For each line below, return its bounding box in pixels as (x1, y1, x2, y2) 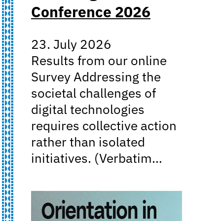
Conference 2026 (31, 1, 150, 21)
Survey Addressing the (31, 68, 161, 85)
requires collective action (31, 117, 177, 134)
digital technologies (31, 101, 145, 117)
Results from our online (31, 52, 167, 69)
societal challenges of (31, 84, 156, 101)
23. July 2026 (31, 36, 111, 52)
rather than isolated (31, 133, 145, 150)
